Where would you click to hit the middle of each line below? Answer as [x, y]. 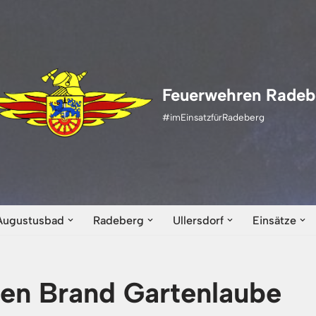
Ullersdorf [198, 220]
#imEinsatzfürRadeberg [213, 117]
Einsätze [274, 220]
